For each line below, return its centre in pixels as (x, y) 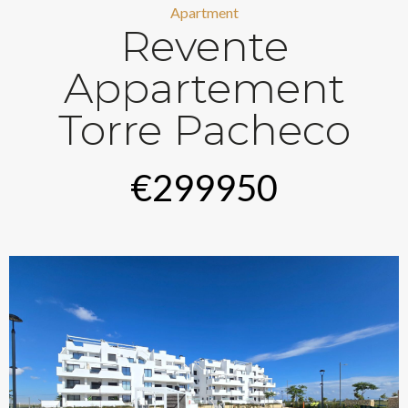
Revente (204, 46)
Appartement (204, 88)
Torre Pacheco (204, 130)
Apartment (204, 12)
